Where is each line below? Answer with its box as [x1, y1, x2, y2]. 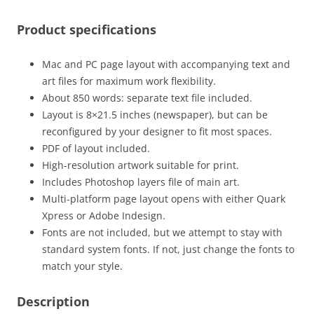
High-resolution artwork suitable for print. [42, 158, 239, 172]
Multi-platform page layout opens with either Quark [42, 191, 285, 205]
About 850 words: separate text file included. [42, 90, 252, 104]
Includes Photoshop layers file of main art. [42, 175, 240, 189]
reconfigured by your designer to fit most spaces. [42, 124, 272, 138]
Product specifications [17, 20, 156, 38]
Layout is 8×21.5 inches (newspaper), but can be [42, 107, 268, 121]
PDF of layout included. [42, 141, 150, 155]
